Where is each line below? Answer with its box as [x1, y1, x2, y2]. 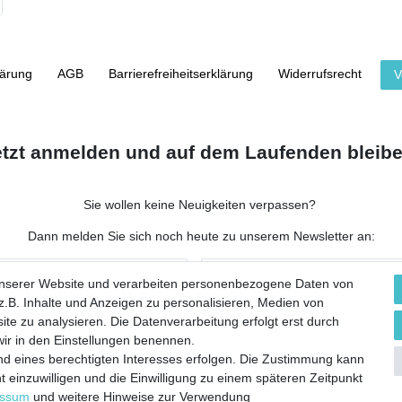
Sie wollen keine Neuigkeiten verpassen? [83, 197, 319, 213]
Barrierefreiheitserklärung [109, 66, 253, 82]
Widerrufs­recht [278, 66, 362, 82]
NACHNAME [214, 262, 266, 272]
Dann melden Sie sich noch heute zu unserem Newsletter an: [27, 229, 375, 244]
